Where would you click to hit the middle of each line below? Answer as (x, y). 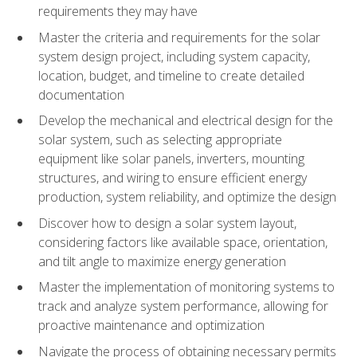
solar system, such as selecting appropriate (160, 140)
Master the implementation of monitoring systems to (186, 287)
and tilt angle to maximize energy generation (162, 261)
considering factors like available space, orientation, (183, 242)
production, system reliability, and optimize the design (187, 197)
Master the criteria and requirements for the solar (179, 37)
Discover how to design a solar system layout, (167, 223)
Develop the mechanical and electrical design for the (186, 121)
